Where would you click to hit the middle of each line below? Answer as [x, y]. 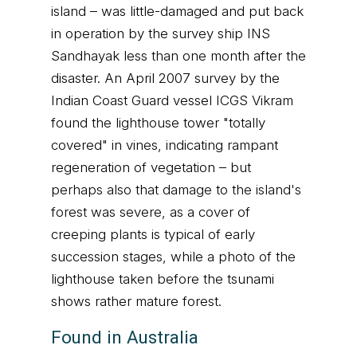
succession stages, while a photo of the [173, 257]
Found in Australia [125, 337]
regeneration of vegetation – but [151, 167]
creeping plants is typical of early [153, 234]
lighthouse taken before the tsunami [163, 279]
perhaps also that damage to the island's [176, 190]
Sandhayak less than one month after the [178, 56]
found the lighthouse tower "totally [158, 123]
